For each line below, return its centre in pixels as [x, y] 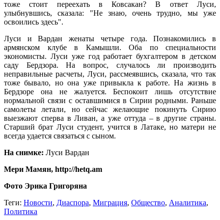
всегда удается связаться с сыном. [60, 136]
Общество [148, 203]
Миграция [110, 203]
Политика [21, 212]
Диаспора [73, 203]
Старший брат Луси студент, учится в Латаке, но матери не [110, 127]
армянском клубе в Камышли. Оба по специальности [110, 48]
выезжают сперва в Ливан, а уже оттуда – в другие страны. [110, 118]
